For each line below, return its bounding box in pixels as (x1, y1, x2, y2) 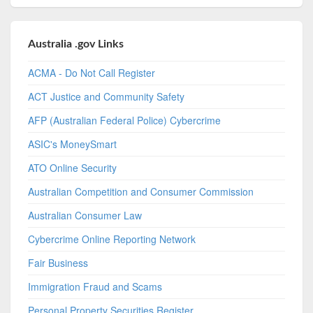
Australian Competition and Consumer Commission (28, 184, 254, 198)
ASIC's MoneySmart (28, 136, 117, 151)
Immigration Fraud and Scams (28, 279, 163, 293)
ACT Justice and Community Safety (28, 89, 185, 103)
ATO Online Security (28, 160, 117, 175)
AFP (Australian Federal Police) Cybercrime (28, 112, 221, 127)
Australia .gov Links (28, 38, 124, 50)
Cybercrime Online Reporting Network (28, 231, 196, 246)
